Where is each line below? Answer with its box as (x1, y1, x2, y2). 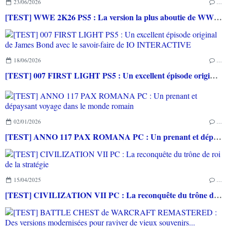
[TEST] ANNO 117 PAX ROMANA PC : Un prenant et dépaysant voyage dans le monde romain (213, 131, 221, 143)
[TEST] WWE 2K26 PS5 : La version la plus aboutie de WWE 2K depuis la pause (214, 11, 222, 23)
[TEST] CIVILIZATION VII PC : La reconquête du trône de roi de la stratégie (214, 189, 222, 201)
